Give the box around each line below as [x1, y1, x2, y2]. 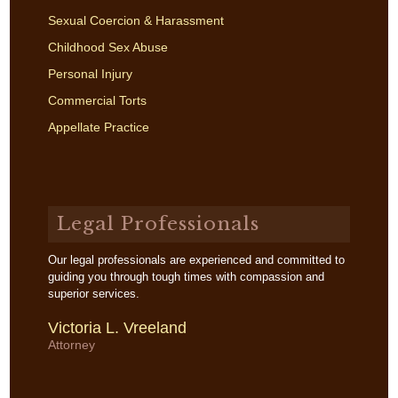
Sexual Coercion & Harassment [47, 13, 224, 28]
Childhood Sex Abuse [47, 40, 168, 54]
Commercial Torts [47, 93, 147, 107]
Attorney [47, 338, 95, 352]
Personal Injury [47, 67, 132, 81]
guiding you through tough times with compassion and [47, 270, 324, 283]
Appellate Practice [47, 120, 149, 134]
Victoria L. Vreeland [47, 319, 187, 337]
